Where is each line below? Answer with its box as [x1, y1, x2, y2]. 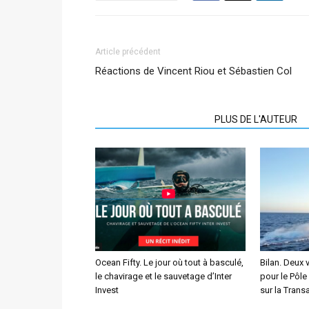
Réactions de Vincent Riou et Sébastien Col [95, 65, 292, 77]
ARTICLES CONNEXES [103, 114, 198, 125]
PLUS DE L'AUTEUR [215, 114, 297, 125]
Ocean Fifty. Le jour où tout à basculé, [95, 257, 243, 268]
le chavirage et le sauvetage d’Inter [95, 271, 232, 281]
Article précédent [95, 47, 161, 57]
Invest [95, 285, 119, 295]
